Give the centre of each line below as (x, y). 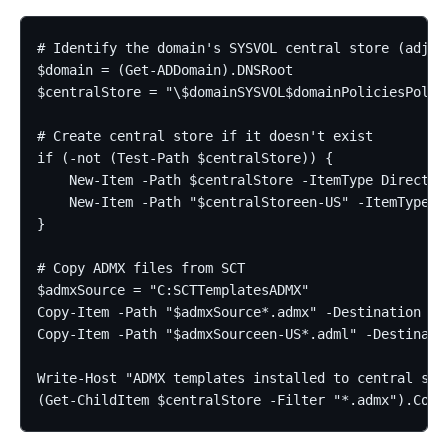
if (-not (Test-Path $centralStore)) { (185, 158)
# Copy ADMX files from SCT (141, 268)
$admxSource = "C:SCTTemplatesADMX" (173, 290)
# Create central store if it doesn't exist (205, 136)
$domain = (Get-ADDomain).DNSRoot (165, 70)
